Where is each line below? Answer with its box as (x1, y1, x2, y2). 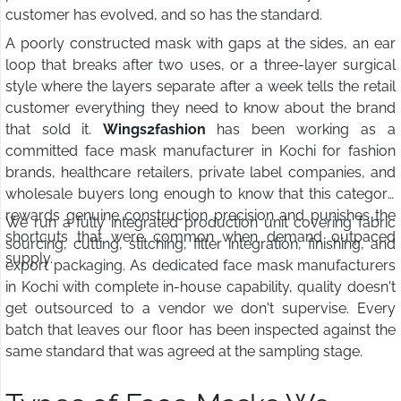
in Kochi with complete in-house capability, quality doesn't (5, 278, 396, 296)
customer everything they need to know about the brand (5, 99, 396, 117)
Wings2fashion (103, 121, 217, 139)
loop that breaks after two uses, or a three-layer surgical (5, 56, 396, 74)
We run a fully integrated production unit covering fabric (5, 214, 396, 232)
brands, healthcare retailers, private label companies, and (5, 164, 396, 182)
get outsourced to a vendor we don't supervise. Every (5, 300, 396, 318)
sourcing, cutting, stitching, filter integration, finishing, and (5, 235, 396, 253)
